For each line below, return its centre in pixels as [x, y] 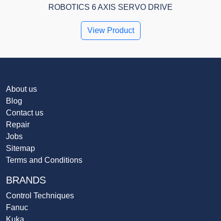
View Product [110, 31]
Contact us [25, 113]
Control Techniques [40, 196]
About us [21, 89]
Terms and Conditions [44, 160]
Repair [18, 125]
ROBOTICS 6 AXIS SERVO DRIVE [110, 7]
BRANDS [26, 180]
